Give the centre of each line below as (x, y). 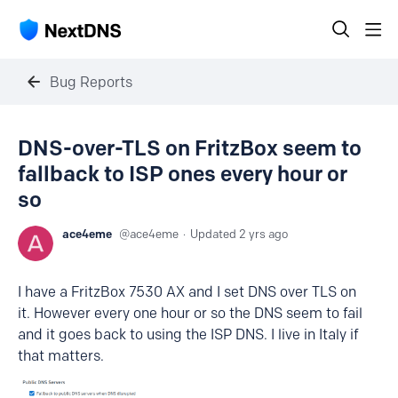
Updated (215, 234)
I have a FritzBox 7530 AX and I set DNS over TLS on (187, 292)
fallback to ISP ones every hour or (183, 174)
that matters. (61, 356)
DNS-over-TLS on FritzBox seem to (190, 148)
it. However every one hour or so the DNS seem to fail (190, 313)
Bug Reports (91, 82)
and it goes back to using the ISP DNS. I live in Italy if (188, 334)
